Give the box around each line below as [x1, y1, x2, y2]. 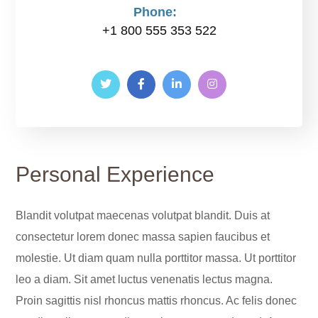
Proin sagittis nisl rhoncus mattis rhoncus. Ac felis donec [16, 295, 297, 307]
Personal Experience [16, 163, 215, 187]
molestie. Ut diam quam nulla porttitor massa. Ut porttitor [16, 252, 297, 265]
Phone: [133, 5, 177, 20]
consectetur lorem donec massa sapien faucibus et [16, 231, 270, 243]
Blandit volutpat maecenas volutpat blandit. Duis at [16, 209, 270, 222]
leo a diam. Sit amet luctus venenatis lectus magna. [16, 273, 273, 286]
